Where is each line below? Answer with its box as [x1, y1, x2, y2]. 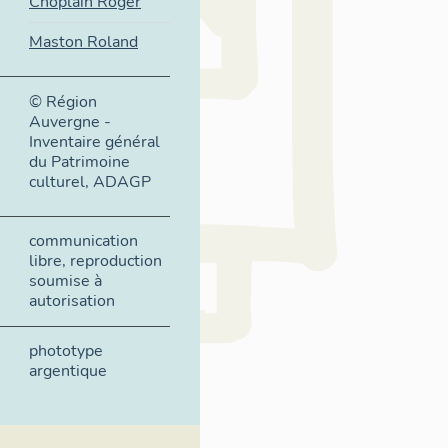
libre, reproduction [29, 250, 162, 273]
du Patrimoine [29, 150, 130, 173]
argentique [29, 359, 107, 382]
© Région [29, 90, 97, 113]
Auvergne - [29, 110, 111, 133]
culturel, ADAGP [29, 170, 151, 193]
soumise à [29, 270, 102, 293]
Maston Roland [29, 31, 138, 54]
